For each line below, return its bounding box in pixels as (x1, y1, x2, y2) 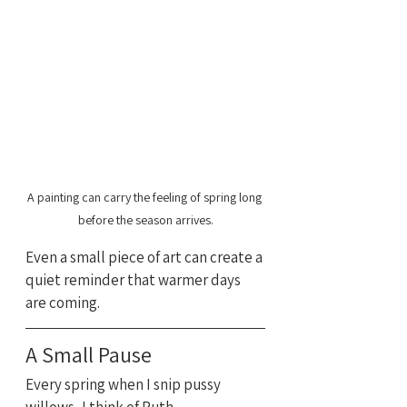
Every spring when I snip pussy (25, 373, 223, 394)
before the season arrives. (77, 211, 213, 228)
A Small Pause (25, 339, 152, 369)
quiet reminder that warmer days (25, 269, 243, 290)
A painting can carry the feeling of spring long (26, 188, 264, 205)
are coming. (25, 292, 100, 313)
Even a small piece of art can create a (25, 246, 265, 267)
